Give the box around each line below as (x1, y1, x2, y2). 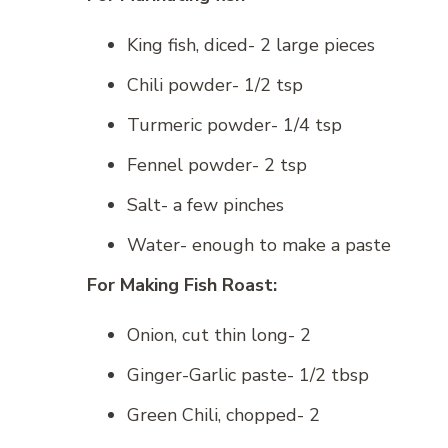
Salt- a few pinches (127, 193, 284, 218)
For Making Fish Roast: (87, 273, 277, 298)
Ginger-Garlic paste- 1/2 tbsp (127, 363, 369, 388)
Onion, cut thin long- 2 (127, 323, 311, 348)
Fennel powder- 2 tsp (127, 153, 307, 178)
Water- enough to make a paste (127, 233, 391, 258)
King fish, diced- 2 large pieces (127, 33, 375, 58)
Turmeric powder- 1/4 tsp (127, 113, 342, 138)
